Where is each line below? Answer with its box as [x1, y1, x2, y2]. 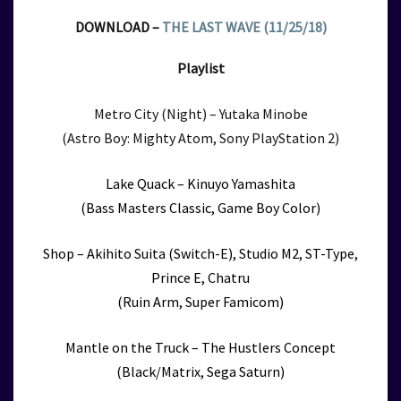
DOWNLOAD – [74, 18, 162, 36]
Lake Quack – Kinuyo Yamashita [106, 175, 295, 192]
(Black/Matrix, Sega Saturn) [116, 363, 285, 380]
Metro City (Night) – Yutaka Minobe [93, 105, 308, 123]
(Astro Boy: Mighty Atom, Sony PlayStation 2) [62, 129, 339, 147]
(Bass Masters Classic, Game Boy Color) [81, 199, 320, 217]
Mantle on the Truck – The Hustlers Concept [65, 338, 336, 356]
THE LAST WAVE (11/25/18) [161, 18, 327, 36]
